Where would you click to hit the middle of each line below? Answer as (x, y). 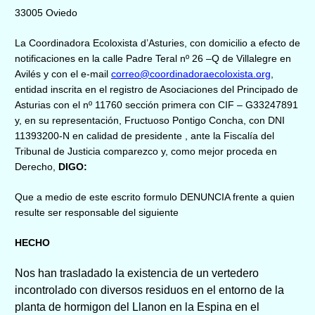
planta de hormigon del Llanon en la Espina (125, 307)
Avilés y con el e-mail (63, 73)
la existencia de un (163, 273)
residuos (168, 290)
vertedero (235, 273)
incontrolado (47, 290)
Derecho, (37, 166)
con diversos (112, 290)
